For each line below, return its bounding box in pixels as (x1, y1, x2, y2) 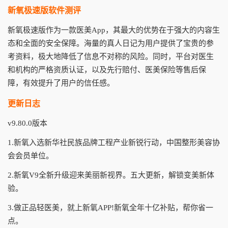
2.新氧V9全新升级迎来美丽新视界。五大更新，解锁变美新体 (8, 171, 214, 179)
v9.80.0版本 (8, 119, 47, 127)
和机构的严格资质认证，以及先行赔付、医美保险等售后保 (8, 66, 206, 74)
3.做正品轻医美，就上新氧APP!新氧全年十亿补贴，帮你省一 (8, 204, 213, 212)
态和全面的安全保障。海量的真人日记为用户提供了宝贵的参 (8, 39, 214, 47)
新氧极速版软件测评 (8, 6, 81, 15)
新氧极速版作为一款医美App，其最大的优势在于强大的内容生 (8, 26, 220, 34)
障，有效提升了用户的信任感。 (8, 79, 115, 87)
